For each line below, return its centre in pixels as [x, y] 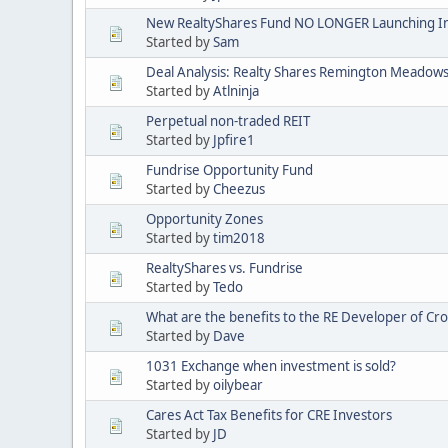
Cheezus [239, 188]
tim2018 [239, 237]
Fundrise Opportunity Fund [229, 169]
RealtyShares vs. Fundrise [224, 267]
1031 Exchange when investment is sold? [271, 365]
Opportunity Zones [204, 218]
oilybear [238, 384]
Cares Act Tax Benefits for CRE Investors [269, 414]
